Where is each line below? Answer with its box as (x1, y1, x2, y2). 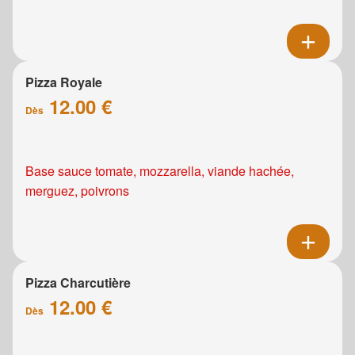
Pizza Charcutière (25, 273, 131, 292)
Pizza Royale (25, 73, 102, 92)
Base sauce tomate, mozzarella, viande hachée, (25, 162, 294, 181)
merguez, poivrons (25, 181, 129, 200)
